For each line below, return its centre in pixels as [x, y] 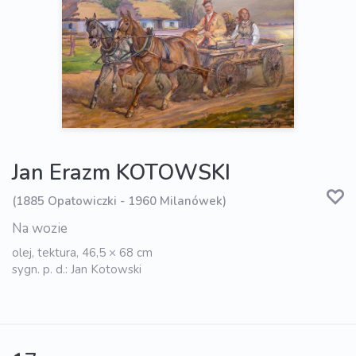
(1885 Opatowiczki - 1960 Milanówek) [119, 201]
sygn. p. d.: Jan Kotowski [77, 270]
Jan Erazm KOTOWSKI [121, 173]
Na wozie [40, 229]
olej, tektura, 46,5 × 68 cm [82, 253]
